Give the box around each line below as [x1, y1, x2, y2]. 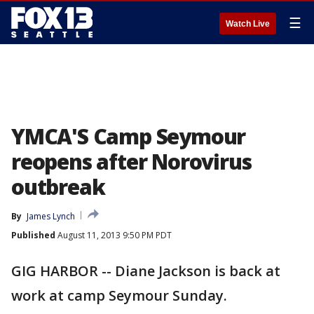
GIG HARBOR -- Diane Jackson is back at [11, 261, 280, 280]
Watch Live [226, 19, 270, 29]
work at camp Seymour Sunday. [11, 286, 227, 305]
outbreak [11, 172, 105, 201]
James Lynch [27, 210, 75, 222]
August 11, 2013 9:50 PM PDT [55, 229, 172, 241]
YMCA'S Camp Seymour [11, 122, 246, 151]
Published [11, 229, 55, 241]
